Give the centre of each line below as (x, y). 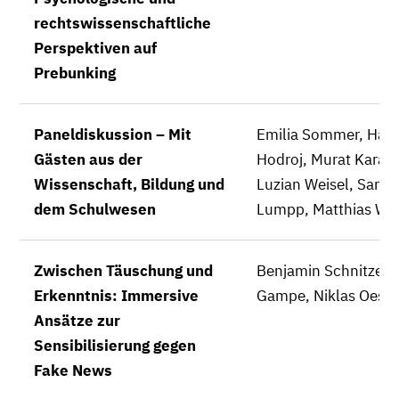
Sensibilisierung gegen (115, 346)
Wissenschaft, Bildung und (129, 184)
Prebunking (75, 73)
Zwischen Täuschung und (123, 271)
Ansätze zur (77, 321)
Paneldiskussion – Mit (113, 134)
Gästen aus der (88, 159)
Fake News (73, 370)
